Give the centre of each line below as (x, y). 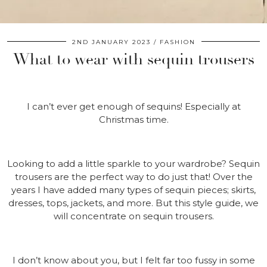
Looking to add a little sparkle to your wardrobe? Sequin (133, 163)
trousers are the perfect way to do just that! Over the (133, 176)
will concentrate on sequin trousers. (133, 216)
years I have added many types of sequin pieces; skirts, (133, 190)
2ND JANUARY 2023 (111, 42)
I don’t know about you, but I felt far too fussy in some (133, 260)
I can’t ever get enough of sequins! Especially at (133, 106)
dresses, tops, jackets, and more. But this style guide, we (133, 203)
